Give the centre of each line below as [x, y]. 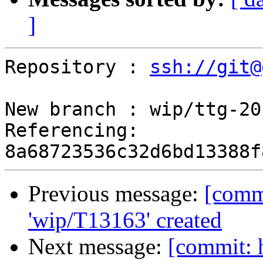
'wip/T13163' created [125, 220]
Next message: [98, 247]
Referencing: [72, 131]
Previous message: [116, 194]
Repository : [77, 67]
